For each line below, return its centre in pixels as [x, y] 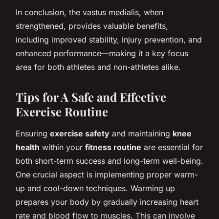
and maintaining [141, 133]
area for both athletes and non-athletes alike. [98, 67]
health [28, 147]
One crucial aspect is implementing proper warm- [107, 174]
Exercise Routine [62, 111]
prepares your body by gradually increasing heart [107, 202]
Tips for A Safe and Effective [91, 97]
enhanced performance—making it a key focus [102, 53]
